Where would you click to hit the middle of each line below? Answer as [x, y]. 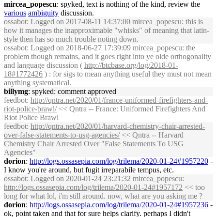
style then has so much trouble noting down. [71, 39]
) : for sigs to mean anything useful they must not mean [127, 74]
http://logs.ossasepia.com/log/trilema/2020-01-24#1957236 [119, 205]
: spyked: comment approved [72, 91]
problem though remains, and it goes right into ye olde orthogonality [108, 56]
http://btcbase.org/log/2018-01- [131, 65]
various [15, 13]
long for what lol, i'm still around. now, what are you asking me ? [103, 196]
